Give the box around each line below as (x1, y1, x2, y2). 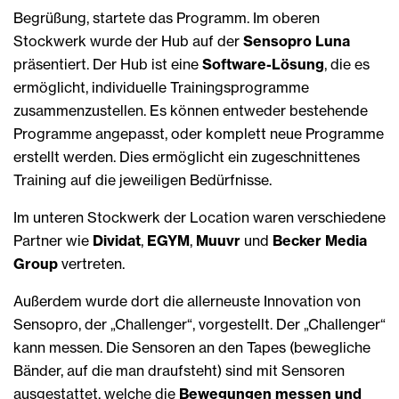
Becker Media (273, 232, 367, 250)
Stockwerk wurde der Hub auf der (13, 32, 243, 51)
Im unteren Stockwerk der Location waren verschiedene (13, 208, 386, 227)
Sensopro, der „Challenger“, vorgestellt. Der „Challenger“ (13, 315, 386, 334)
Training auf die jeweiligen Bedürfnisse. (13, 171, 272, 190)
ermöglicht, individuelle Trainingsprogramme (13, 78, 309, 97)
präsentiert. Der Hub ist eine (13, 55, 202, 74)
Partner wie (13, 232, 93, 250)
